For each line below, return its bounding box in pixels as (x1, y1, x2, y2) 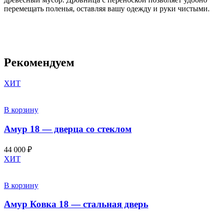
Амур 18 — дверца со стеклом (4, 124, 132, 135)
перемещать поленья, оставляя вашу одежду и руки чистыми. (4, 4, 210, 13)
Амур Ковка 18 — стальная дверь (4, 199, 148, 210)
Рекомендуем (4, 56, 74, 69)
